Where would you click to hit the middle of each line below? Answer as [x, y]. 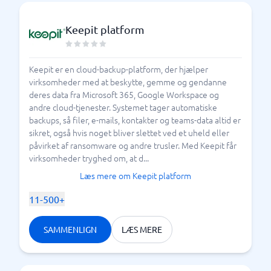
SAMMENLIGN [70, 229]
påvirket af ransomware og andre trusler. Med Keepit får [133, 145]
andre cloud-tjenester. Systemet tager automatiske [123, 107]
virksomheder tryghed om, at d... [89, 158]
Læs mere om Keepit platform [135, 175]
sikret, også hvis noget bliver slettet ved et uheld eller [129, 132]
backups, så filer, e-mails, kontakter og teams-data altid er [135, 120]
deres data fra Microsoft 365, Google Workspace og [124, 94]
